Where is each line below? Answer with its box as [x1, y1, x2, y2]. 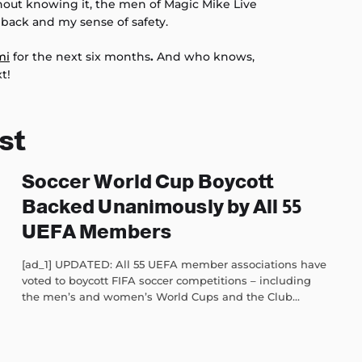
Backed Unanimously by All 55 [21, 195, 301, 217]
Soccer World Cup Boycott [21, 170, 274, 192]
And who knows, [157, 48, 255, 64]
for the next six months [10, 48, 150, 64]
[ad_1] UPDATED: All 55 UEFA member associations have [21, 257, 326, 271]
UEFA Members [21, 220, 172, 242]
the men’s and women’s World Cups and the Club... [21, 289, 300, 303]
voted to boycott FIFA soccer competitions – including [21, 273, 311, 287]
